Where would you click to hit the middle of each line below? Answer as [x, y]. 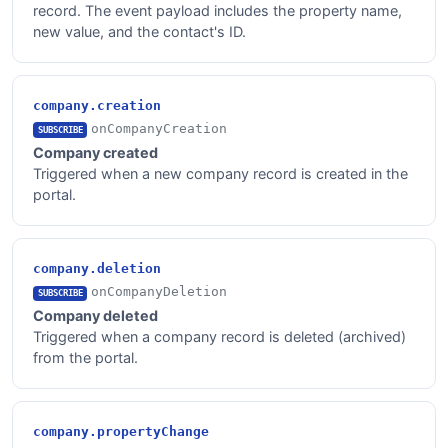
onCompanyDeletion [159, 291]
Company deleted [95, 316]
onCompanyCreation [159, 128]
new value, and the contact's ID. [139, 31]
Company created [95, 152]
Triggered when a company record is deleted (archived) [219, 337]
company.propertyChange [121, 432]
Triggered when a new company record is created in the [220, 173]
